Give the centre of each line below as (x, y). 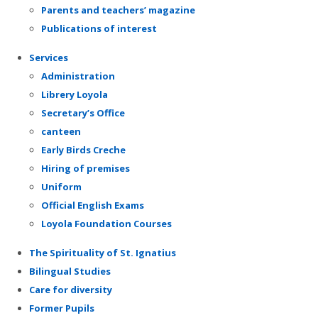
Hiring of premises (86, 168)
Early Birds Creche (83, 149)
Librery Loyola (75, 94)
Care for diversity (71, 289)
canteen (61, 131)
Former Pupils (62, 308)
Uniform (61, 186)
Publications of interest (99, 28)
